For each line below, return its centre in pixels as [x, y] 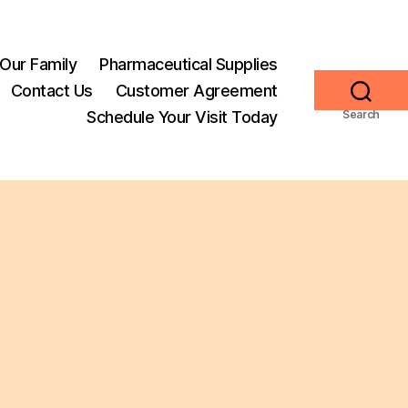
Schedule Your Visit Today [182, 117]
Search [361, 114]
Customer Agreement [196, 90]
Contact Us [51, 90]
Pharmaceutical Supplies [189, 64]
